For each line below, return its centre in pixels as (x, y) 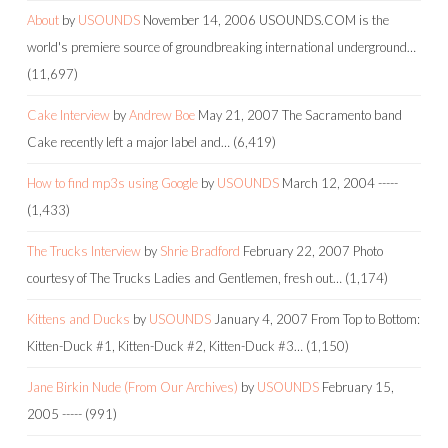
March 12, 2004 (328, 182)
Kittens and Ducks (78, 318)
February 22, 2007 (296, 250)
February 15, (358, 386)
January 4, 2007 (261, 318)
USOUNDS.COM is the (324, 19)
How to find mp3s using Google (112, 182)
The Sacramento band (342, 114)
